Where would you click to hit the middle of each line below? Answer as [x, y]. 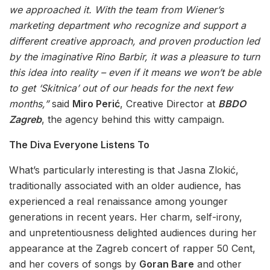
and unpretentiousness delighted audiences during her [133, 233]
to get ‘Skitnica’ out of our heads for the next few [121, 88]
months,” [29, 104]
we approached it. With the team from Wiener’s [116, 10]
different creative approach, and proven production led [134, 41]
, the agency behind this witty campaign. [133, 120]
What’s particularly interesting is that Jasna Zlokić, [124, 170]
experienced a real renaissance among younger [118, 202]
